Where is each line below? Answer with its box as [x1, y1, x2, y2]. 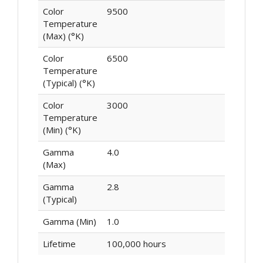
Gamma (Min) [42, 215, 96, 228]
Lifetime [42, 238, 76, 250]
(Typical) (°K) [42, 77, 95, 89]
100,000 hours [106, 238, 166, 250]
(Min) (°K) [42, 124, 81, 136]
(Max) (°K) [42, 30, 84, 42]
